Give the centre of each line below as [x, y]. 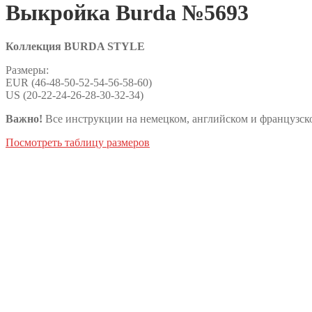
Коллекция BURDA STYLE [75, 47]
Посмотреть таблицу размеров [78, 143]
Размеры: [27, 70]
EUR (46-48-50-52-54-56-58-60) [79, 83]
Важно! [24, 119]
